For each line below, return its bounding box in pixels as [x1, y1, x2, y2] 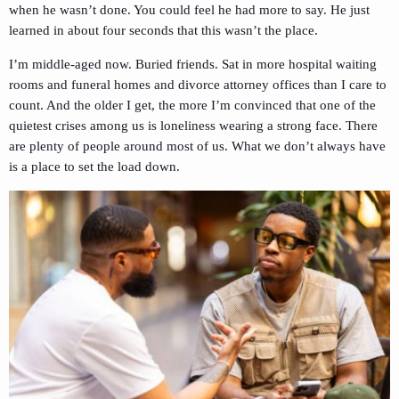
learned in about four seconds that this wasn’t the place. [9, 23, 318, 38]
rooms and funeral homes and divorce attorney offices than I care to [9, 77, 387, 93]
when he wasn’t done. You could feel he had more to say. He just [9, 3, 370, 18]
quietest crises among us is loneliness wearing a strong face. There [9, 118, 378, 134]
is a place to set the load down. [9, 159, 180, 175]
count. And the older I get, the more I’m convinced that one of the [9, 98, 376, 113]
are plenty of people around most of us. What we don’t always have [9, 139, 386, 154]
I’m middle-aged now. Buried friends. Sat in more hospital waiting [9, 57, 377, 72]
